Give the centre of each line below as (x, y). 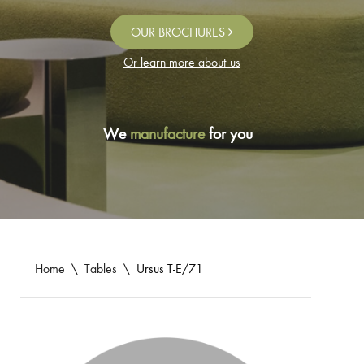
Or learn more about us (182, 62)
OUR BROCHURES (180, 32)
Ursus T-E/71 (170, 268)
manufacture (167, 133)
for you (229, 133)
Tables (101, 268)
